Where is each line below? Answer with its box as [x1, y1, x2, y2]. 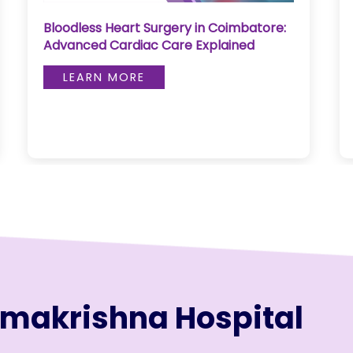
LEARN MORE [62, 69, 145, 86]
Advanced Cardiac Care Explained [43, 35, 255, 54]
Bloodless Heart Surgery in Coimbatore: [43, 18, 286, 37]
